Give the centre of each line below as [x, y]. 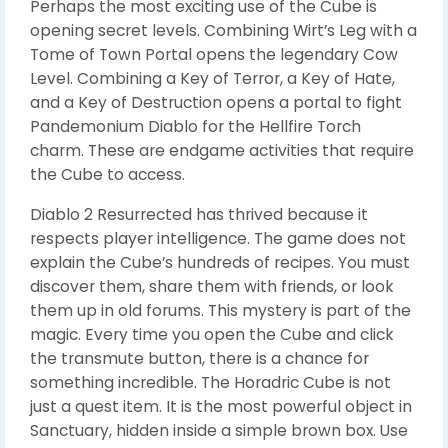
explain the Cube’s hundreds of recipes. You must [220, 262]
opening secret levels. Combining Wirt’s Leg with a [223, 30]
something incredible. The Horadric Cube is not [210, 382]
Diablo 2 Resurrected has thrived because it [199, 214]
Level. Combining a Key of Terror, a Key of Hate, [212, 78]
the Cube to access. [107, 174]
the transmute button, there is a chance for [199, 358]
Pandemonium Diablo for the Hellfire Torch [195, 126]
